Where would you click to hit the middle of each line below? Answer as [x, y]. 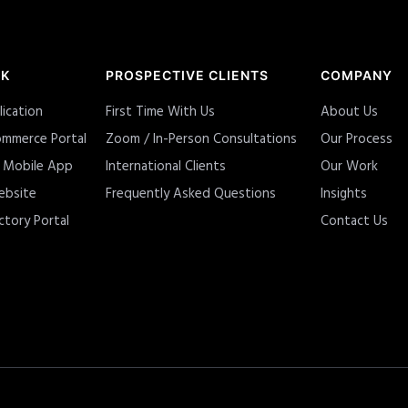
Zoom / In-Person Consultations [201, 140]
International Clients [166, 167]
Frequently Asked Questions [191, 194]
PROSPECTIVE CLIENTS [187, 76]
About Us [349, 112]
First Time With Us [160, 112]
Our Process [357, 140]
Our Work [349, 167]
